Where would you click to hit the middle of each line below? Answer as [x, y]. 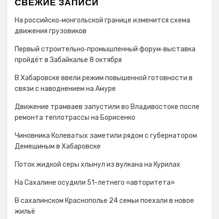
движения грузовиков [51, 31]
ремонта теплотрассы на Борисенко [75, 118]
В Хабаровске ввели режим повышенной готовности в [104, 78]
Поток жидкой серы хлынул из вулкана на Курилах [98, 164]
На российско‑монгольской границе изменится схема [102, 20]
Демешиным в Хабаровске [58, 146]
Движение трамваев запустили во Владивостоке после [107, 107]
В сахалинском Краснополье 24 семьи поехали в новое [104, 201]
